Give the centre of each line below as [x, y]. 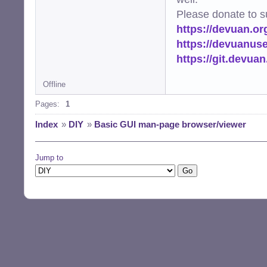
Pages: [47, 104]
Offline [54, 84]
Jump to [49, 157]
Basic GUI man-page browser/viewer [170, 124]
